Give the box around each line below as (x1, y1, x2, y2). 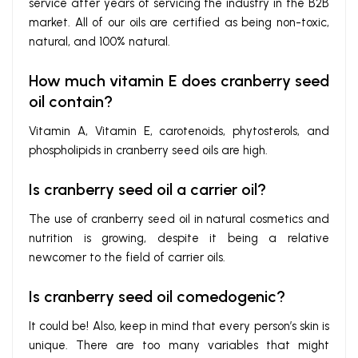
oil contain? (29, 92, 113, 112)
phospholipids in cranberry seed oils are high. (29, 143, 268, 158)
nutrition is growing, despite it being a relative (29, 231, 329, 246)
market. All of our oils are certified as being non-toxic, (29, 15, 329, 30)
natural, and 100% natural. (29, 34, 170, 50)
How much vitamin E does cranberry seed (29, 71, 329, 91)
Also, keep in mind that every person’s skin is (92, 319, 330, 334)
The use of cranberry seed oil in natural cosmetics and (29, 212, 329, 227)
